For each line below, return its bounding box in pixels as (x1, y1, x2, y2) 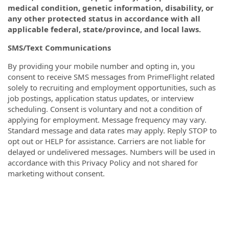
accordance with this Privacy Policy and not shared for (8, 157, 198, 168)
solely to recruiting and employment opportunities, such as (8, 82, 216, 93)
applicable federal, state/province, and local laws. (8, 24, 201, 34)
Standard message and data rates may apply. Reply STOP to (8, 125, 217, 135)
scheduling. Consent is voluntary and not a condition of (8, 104, 202, 114)
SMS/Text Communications (8, 42, 111, 53)
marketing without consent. (8, 168, 105, 178)
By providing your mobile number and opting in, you (8, 61, 195, 71)
